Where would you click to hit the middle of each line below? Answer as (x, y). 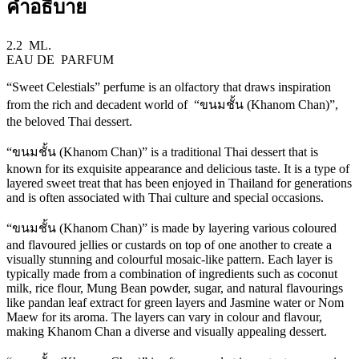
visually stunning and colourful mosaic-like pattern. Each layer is (169, 260)
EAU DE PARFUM (60, 60)
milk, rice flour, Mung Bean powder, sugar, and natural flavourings (175, 288)
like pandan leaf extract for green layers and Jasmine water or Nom (175, 303)
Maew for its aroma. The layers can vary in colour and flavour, (164, 317)
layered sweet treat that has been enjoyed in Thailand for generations (179, 184)
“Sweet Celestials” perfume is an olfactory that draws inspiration (169, 87)
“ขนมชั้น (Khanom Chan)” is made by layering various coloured (171, 228)
